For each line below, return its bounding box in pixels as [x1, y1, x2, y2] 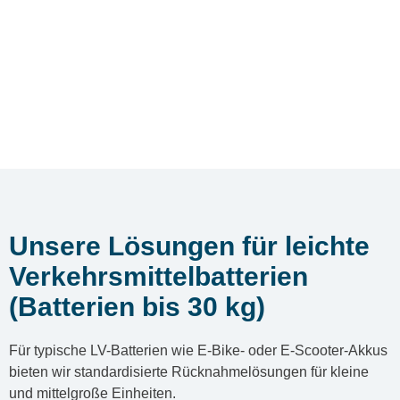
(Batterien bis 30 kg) [9, 291, 265, 321]
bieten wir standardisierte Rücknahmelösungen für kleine [9, 363, 369, 379]
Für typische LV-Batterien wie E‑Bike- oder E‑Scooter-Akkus [9, 342, 387, 358]
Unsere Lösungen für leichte [9, 230, 370, 261]
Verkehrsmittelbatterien [9, 261, 308, 291]
